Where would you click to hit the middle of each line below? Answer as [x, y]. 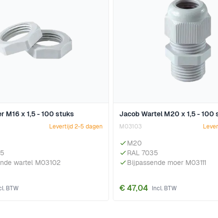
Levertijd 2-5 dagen [76, 127]
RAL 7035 [143, 153]
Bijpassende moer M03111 [167, 163]
